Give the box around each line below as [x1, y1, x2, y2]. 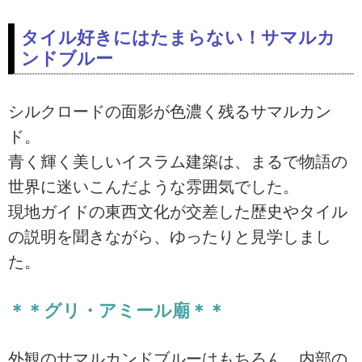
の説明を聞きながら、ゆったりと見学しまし [8, 228, 331, 246]
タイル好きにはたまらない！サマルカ [21, 27, 335, 48]
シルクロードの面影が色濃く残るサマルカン [8, 103, 331, 121]
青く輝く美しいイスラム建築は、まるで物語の [8, 153, 347, 171]
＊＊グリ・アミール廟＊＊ [8, 300, 225, 321]
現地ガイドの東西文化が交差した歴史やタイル [8, 203, 347, 221]
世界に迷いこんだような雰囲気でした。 [8, 178, 299, 196]
